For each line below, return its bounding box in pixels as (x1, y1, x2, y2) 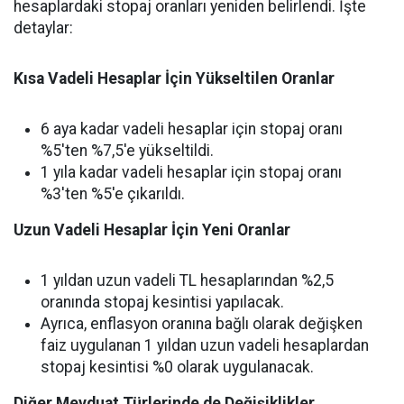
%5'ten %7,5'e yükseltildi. (41, 142, 214, 161)
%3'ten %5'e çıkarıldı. (41, 185, 185, 204)
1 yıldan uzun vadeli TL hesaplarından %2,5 (41, 271, 334, 290)
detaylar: (14, 19, 73, 38)
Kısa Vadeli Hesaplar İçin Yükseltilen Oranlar (14, 69, 335, 88)
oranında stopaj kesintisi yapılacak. (41, 293, 284, 312)
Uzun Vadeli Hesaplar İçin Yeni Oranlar (14, 221, 290, 240)
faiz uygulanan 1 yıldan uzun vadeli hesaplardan (41, 336, 369, 355)
